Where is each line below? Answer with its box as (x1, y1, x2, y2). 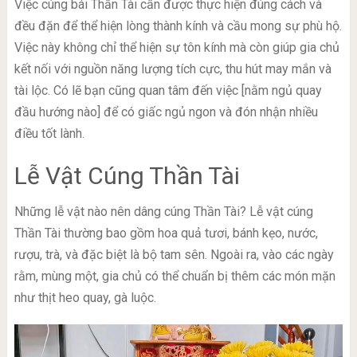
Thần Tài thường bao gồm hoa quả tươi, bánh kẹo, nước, (14, 226, 318, 241)
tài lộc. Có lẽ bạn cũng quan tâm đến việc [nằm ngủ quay (14, 83, 322, 99)
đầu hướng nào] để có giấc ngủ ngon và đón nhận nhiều (14, 104, 318, 120)
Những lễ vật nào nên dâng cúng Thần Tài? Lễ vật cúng (14, 204, 313, 220)
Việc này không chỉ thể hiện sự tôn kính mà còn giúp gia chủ (14, 40, 339, 56)
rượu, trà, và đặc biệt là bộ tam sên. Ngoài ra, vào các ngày (14, 247, 334, 263)
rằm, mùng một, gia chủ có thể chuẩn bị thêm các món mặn (14, 269, 335, 284)
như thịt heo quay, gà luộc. (14, 290, 156, 306)
